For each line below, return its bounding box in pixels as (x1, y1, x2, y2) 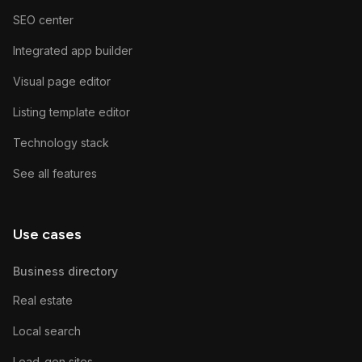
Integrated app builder (13, 44, 133, 58)
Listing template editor (13, 105, 130, 120)
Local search (13, 324, 81, 339)
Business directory (13, 264, 118, 279)
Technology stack (13, 136, 109, 150)
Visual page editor (13, 74, 111, 89)
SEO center (13, 13, 74, 27)
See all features (13, 166, 97, 181)
